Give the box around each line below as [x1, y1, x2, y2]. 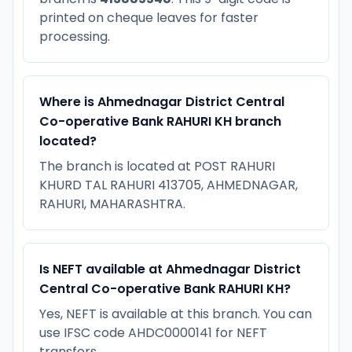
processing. [39, 27, 110, 46]
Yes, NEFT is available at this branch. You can [39, 304, 312, 323]
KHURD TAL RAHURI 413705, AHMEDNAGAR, [39, 175, 298, 194]
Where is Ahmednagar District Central [39, 92, 284, 111]
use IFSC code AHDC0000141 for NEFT [39, 323, 267, 342]
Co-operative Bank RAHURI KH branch [39, 112, 281, 130]
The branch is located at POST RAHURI [39, 156, 275, 175]
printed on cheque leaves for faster [39, 8, 258, 27]
